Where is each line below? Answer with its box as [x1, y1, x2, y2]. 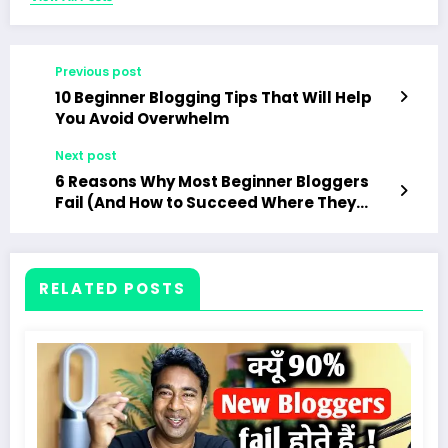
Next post [55, 146, 117, 164]
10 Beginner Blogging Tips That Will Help [55, 86, 372, 108]
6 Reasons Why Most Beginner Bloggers [55, 170, 369, 192]
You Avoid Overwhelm [55, 107, 229, 129]
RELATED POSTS [39, 277, 186, 299]
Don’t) [55, 212, 106, 234]
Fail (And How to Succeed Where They [55, 191, 356, 213]
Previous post [55, 62, 142, 80]
